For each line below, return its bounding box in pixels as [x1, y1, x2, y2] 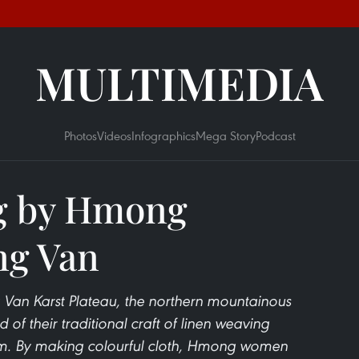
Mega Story [195, 127, 256, 143]
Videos [96, 127, 131, 143]
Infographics [131, 127, 196, 143]
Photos [63, 127, 97, 143]
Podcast [255, 127, 296, 143]
